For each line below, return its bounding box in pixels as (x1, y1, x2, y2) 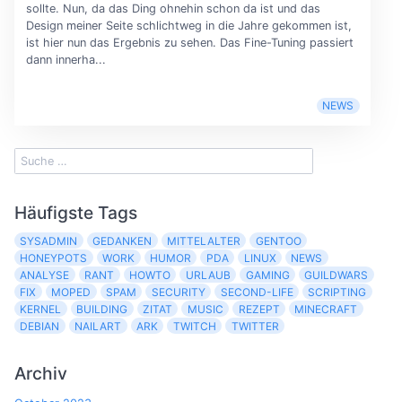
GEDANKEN (92, 233, 153, 248)
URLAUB (185, 267, 231, 282)
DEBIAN (20, 319, 60, 333)
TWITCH (172, 319, 216, 333)
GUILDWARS (304, 267, 369, 282)
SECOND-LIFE (220, 284, 293, 299)
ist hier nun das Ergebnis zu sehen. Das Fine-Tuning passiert (25, 36, 354, 50)
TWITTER (231, 319, 279, 333)
